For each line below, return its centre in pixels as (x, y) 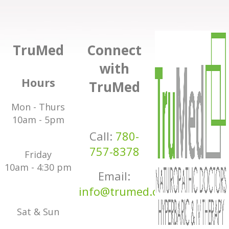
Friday (38, 154)
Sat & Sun (38, 211)
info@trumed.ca (121, 191)
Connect (114, 50)
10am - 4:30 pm (38, 167)
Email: (114, 176)
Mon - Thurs (38, 107)
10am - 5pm (38, 119)
